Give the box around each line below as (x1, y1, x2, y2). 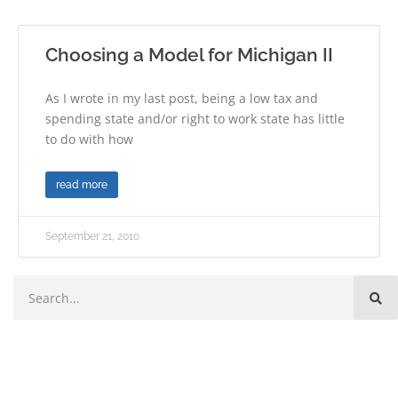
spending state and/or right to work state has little (45, 110, 345, 128)
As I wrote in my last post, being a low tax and (45, 90, 318, 107)
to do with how (45, 131, 133, 148)
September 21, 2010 (45, 230, 139, 243)
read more (56, 179, 107, 192)
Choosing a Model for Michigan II (45, 44, 333, 67)
